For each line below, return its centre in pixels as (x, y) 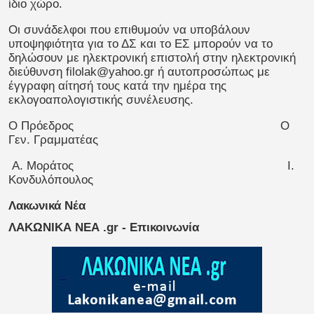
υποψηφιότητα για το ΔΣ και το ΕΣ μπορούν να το (141, 43)
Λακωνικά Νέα (47, 205)
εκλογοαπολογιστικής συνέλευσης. (101, 100)
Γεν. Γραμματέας (53, 139)
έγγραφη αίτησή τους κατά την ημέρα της (117, 86)
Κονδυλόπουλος (51, 179)
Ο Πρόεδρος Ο (149, 125)
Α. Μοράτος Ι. (151, 165)
